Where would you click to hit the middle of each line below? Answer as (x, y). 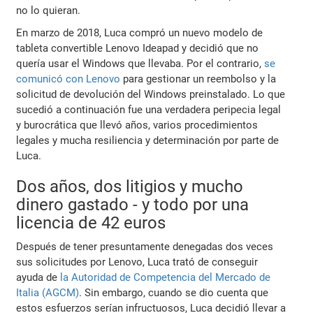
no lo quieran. (49, 10)
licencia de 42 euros (91, 223)
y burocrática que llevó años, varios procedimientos (137, 125)
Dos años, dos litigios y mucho (130, 186)
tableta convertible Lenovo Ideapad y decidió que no (138, 48)
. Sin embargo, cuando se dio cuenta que (174, 292)
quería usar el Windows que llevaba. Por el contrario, (140, 63)
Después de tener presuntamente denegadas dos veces (145, 246)
